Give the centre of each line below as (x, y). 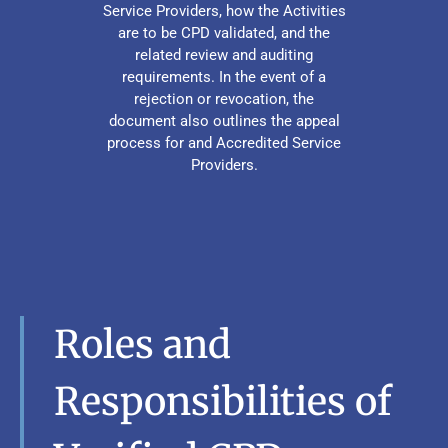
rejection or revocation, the (224, 98)
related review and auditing (224, 54)
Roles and (142, 344)
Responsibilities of (223, 401)
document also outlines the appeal (224, 120)
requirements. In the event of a (224, 76)
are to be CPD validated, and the (224, 32)
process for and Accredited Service (224, 142)
